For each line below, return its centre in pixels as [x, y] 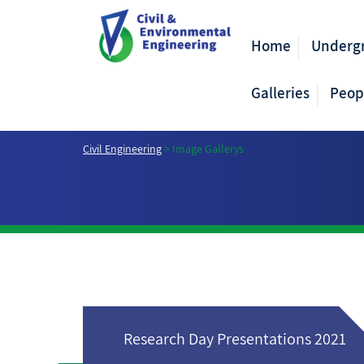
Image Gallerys [208, 149]
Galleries [280, 93]
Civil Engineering [122, 149]
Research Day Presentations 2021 [235, 339]
